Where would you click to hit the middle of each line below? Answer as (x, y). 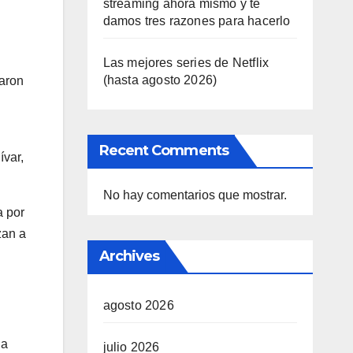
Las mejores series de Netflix (186, 63)
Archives (129, 256)
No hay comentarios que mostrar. (195, 195)
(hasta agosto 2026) (160, 80)
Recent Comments (163, 150)
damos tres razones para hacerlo (197, 21)
